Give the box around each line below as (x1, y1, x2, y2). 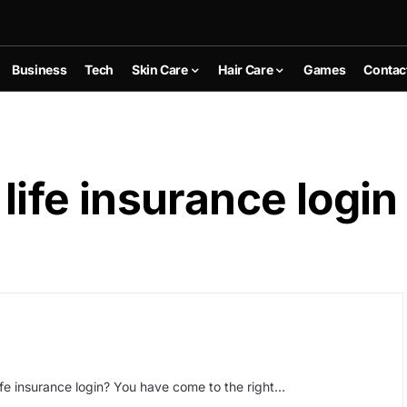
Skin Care (131, 61, 188, 77)
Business (12, 61, 67, 77)
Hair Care (218, 61, 273, 77)
